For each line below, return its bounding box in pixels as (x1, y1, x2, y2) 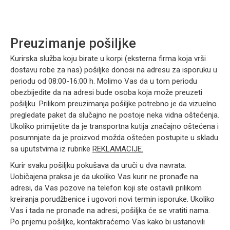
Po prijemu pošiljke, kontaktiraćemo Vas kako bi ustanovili (10, 217, 205, 226)
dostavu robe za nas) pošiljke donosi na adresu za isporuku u (10, 65, 217, 74)
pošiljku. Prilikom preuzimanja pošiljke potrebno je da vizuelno (10, 99, 217, 108)
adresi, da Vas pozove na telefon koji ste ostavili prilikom (10, 183, 202, 193)
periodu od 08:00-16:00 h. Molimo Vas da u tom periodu (10, 76, 197, 86)
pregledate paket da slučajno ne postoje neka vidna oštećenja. (10, 110, 219, 120)
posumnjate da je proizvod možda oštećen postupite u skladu (10, 133, 218, 142)
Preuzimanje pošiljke (10, 35, 136, 51)
